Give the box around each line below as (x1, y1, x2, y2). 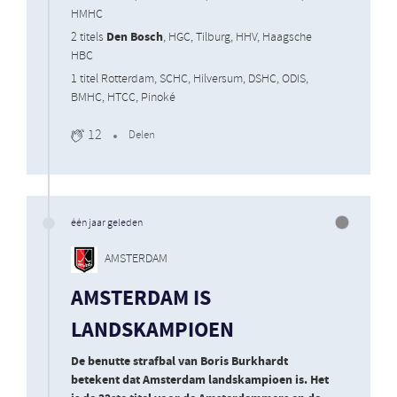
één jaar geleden (71, 215, 143, 230)
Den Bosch (106, 27, 163, 46)
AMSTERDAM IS (71, 284, 211, 314)
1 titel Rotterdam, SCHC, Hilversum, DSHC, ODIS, (71, 70, 308, 88)
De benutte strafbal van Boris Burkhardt (71, 352, 288, 370)
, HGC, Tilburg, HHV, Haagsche (163, 28, 312, 46)
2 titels (71, 28, 106, 46)
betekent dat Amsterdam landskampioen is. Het (71, 370, 329, 389)
